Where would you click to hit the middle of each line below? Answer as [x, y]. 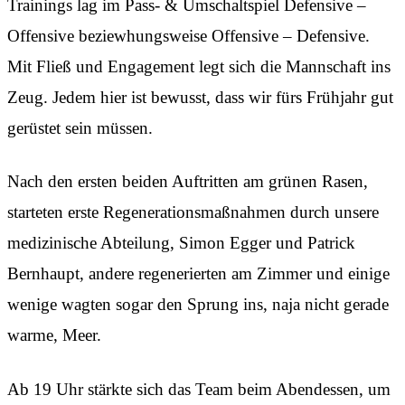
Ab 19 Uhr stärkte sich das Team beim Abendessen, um [199, 389]
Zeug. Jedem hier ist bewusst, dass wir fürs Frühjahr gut [200, 97]
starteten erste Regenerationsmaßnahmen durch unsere [193, 212]
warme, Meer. [54, 335]
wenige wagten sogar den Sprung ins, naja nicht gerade [198, 305]
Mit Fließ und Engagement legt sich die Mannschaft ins [199, 66]
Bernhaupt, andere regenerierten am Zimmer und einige [198, 274]
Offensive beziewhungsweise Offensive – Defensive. [188, 35]
